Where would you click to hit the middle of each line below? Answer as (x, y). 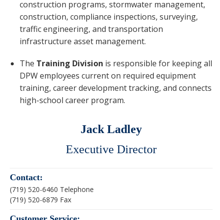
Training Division (70, 63)
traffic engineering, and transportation (91, 29)
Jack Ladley (111, 129)
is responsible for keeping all (158, 63)
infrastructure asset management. (83, 41)
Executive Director (111, 149)
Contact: (26, 177)
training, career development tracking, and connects (116, 88)
